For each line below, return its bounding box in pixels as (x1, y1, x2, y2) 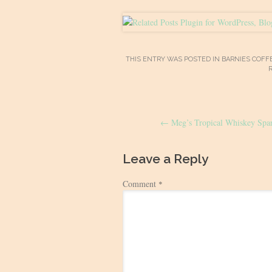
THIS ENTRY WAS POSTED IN (126, 55, 222, 63)
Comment (123, 178, 158, 190)
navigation (122, 124, 206, 144)
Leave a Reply (123, 151, 208, 166)
